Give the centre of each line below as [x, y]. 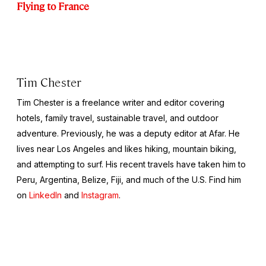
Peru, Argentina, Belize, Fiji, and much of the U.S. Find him [129, 179]
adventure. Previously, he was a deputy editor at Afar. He [128, 133]
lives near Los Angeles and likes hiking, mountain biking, [126, 148]
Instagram [100, 195]
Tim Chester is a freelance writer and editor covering [121, 102]
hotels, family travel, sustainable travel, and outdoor [118, 118]
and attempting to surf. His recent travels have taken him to [131, 164]
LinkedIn [45, 195]
